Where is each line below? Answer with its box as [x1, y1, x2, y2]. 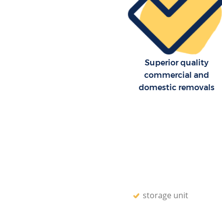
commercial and [144, 70, 210, 80]
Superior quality [145, 57, 209, 67]
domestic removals [139, 82, 215, 92]
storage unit [142, 189, 188, 201]
